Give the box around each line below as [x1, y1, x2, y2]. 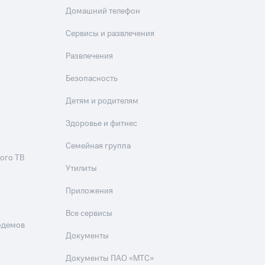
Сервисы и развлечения [66, 28, 155, 40]
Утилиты [66, 163, 98, 175]
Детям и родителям [66, 95, 139, 108]
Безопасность [66, 73, 118, 85]
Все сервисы [66, 208, 113, 220]
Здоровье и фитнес [66, 118, 138, 130]
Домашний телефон [66, 5, 141, 18]
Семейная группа [66, 140, 131, 153]
